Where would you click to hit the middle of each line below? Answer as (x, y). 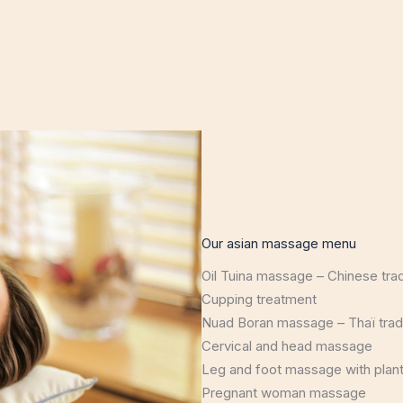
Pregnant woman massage (284, 393)
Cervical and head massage (287, 346)
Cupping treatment (259, 299)
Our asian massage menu (279, 243)
